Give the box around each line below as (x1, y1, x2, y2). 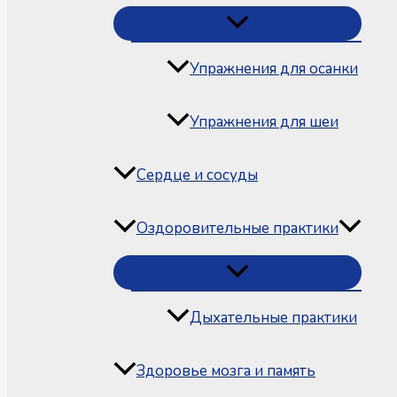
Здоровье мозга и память (136, 361, 315, 382)
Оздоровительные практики (136, 218, 339, 239)
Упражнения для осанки (190, 58, 358, 80)
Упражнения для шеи (190, 112, 339, 133)
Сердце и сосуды (136, 165, 258, 186)
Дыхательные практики (190, 307, 357, 329)
